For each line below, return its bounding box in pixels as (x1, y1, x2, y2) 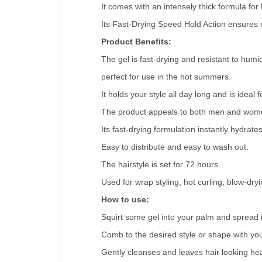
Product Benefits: (101, 37, 171, 47)
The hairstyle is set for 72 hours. (101, 160, 220, 170)
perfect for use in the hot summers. (101, 72, 231, 82)
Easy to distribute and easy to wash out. (101, 142, 249, 152)
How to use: (101, 195, 149, 205)
